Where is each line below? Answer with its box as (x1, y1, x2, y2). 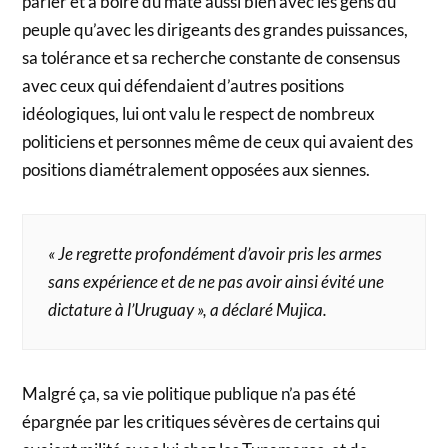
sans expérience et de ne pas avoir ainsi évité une (48, 270, 385, 292)
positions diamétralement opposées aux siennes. (22, 158, 371, 180)
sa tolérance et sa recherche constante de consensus (22, 46, 401, 68)
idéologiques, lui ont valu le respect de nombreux (22, 102, 376, 124)
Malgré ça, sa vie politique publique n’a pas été (22, 382, 357, 404)
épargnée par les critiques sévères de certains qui (22, 410, 381, 432)
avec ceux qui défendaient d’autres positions (22, 74, 345, 96)
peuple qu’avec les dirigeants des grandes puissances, (22, 18, 409, 40)
